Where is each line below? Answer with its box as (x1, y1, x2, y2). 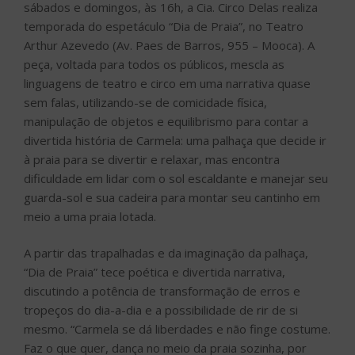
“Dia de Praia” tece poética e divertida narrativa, (24, 264, 285, 281)
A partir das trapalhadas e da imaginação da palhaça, (24, 245, 308, 261)
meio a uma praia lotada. (24, 208, 156, 224)
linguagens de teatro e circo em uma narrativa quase (24, 74, 311, 91)
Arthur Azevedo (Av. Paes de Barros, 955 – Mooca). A (24, 36, 315, 53)
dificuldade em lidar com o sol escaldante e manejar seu (24, 170, 328, 186)
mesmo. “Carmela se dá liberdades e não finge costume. (24, 321, 330, 338)
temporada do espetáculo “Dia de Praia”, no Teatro (24, 17, 303, 34)
